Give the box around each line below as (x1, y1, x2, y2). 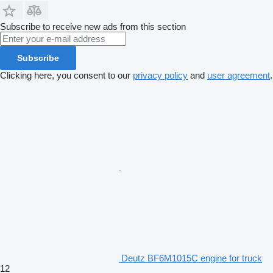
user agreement (207, 69, 270, 80)
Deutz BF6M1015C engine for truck (121, 252, 262, 263)
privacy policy (133, 69, 188, 80)
